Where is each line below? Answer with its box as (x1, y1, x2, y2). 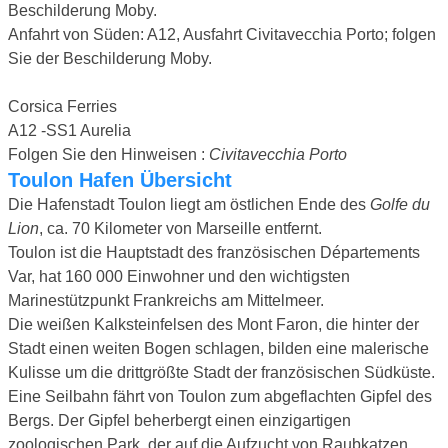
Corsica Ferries (8, 97, 117, 115)
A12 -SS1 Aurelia (8, 121, 131, 139)
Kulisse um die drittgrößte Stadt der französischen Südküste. (8, 363, 435, 381)
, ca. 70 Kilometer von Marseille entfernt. (39, 219, 322, 237)
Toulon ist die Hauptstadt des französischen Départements (8, 243, 420, 261)
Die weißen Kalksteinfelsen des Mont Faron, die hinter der (8, 315, 419, 333)
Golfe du (370, 195, 430, 213)
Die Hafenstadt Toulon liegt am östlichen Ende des (8, 195, 370, 213)
